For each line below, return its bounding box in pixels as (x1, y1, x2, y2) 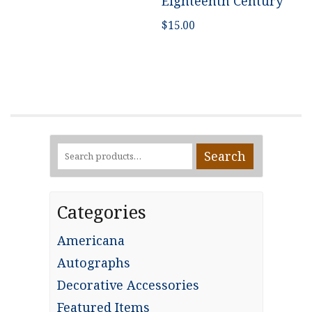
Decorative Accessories (56, 276, 199, 294)
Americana (56, 232, 125, 249)
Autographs (56, 254, 130, 272)
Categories (56, 199, 146, 225)
